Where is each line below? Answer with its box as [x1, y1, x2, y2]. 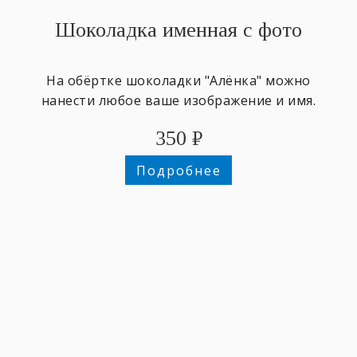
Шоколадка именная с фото [55, 18, 302, 41]
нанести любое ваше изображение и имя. [41, 91, 316, 109]
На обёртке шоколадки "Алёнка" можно [46, 71, 311, 89]
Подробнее [135, 161, 222, 179]
